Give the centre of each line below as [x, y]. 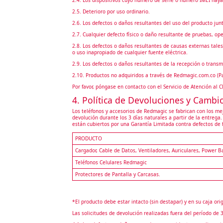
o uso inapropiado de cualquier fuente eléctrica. [130, 52]
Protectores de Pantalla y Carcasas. [117, 174]
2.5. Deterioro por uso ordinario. [111, 11]
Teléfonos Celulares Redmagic [111, 162]
